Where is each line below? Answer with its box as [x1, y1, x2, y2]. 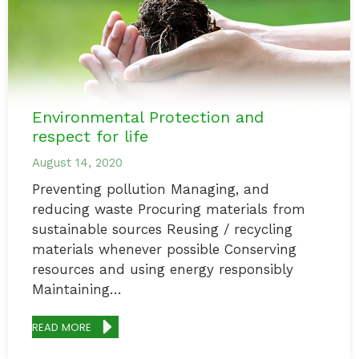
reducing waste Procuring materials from [32, 201, 305, 218]
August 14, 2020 [32, 155, 123, 171]
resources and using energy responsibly [32, 261, 293, 278]
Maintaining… [32, 281, 122, 298]
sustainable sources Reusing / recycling [32, 221, 292, 238]
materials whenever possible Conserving [32, 241, 296, 258]
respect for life [32, 127, 148, 147]
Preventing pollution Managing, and [32, 181, 269, 198]
